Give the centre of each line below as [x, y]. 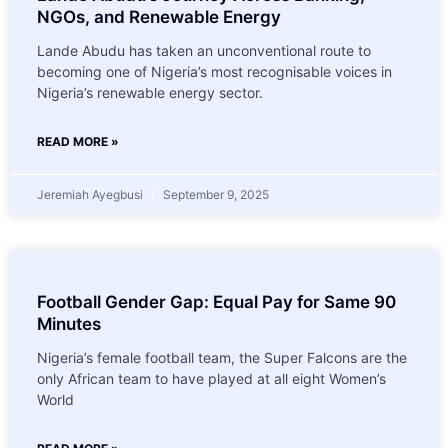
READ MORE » [78, 141]
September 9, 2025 [214, 194]
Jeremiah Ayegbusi [91, 194]
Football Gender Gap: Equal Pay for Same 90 [216, 301]
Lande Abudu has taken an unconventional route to [204, 50]
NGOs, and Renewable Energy [159, 16]
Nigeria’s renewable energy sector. [150, 92]
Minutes [69, 323]
